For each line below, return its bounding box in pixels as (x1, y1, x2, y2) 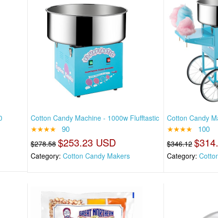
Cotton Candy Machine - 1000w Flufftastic (31, 112, 159, 123)
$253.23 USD (58, 135, 116, 149)
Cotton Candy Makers (63, 150, 130, 161)
